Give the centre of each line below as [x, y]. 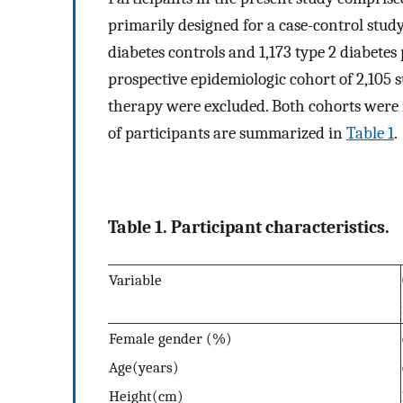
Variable [135, 280]
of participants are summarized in [227, 133]
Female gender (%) [170, 339]
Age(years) [144, 367]
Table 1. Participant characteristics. [249, 227]
